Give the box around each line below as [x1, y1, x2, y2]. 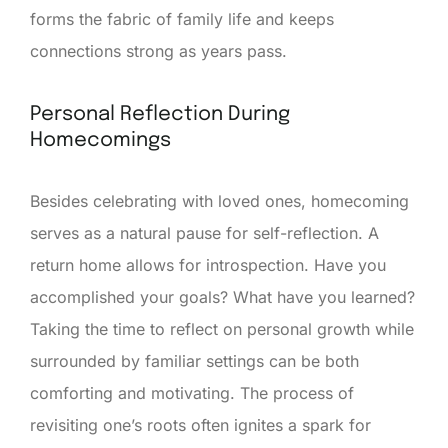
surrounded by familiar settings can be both [30, 350, 359, 371]
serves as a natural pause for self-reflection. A [30, 222, 379, 243]
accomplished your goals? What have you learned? [30, 286, 415, 307]
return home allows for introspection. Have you [30, 254, 386, 275]
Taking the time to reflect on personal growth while [30, 318, 414, 339]
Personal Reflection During [30, 103, 290, 125]
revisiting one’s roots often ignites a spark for [30, 414, 371, 435]
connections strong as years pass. [30, 40, 287, 61]
